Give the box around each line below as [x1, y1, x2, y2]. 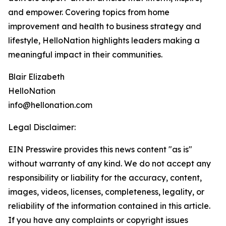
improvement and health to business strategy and [8, 21, 201, 32]
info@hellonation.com [8, 100, 92, 110]
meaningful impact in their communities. [8, 49, 162, 60]
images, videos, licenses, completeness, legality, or [8, 187, 204, 197]
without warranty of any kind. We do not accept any [8, 158, 211, 169]
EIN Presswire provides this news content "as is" [8, 144, 192, 155]
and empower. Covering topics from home [8, 7, 169, 18]
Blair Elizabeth [8, 72, 65, 82]
